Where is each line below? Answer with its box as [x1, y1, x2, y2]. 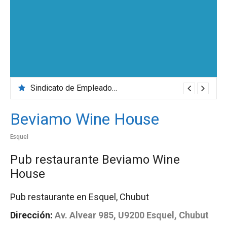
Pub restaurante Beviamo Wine [10, 153, 180, 167]
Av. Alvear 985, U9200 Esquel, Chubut [55, 209, 209, 220]
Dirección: [10, 209, 53, 220]
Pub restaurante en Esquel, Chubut [10, 191, 149, 202]
